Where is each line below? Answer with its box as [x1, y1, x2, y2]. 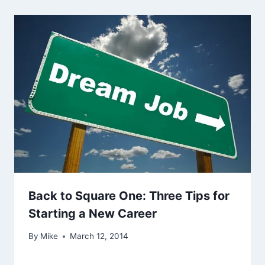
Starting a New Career [28, 206, 157, 221]
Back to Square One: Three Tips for [28, 188, 230, 203]
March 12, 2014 [70, 231, 129, 241]
